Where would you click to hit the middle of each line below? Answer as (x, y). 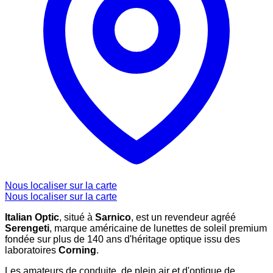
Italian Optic (32, 218)
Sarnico (113, 218)
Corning (77, 250)
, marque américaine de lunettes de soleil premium (158, 229)
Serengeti (27, 229)
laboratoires (32, 250)
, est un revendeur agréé (183, 218)
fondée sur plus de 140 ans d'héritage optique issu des (122, 239)
